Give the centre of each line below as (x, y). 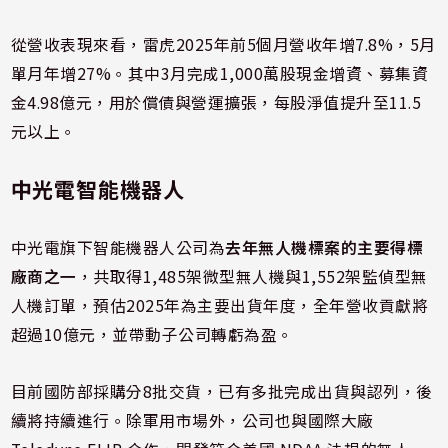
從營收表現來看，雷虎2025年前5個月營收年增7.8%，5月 (223, 44)
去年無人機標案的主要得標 (324, 247)
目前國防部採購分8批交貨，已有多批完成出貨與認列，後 (221, 391)
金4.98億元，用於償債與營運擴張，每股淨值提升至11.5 (216, 102)
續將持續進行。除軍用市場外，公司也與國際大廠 (192, 420)
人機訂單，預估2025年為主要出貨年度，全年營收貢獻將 (219, 305)
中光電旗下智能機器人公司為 (118, 247)
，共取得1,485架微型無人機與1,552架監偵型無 (252, 276)
